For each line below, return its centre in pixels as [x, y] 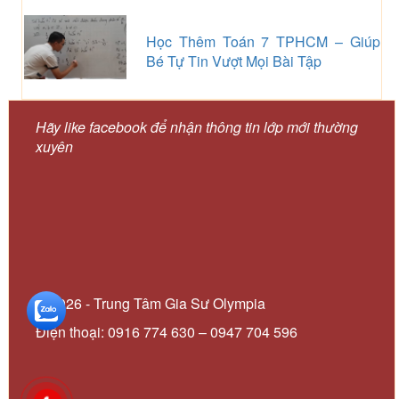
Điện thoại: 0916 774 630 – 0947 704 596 [166, 331]
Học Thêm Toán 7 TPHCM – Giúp [263, 41]
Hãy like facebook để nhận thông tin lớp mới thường [196, 126]
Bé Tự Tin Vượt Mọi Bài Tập [233, 61]
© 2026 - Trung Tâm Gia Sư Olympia [150, 303]
